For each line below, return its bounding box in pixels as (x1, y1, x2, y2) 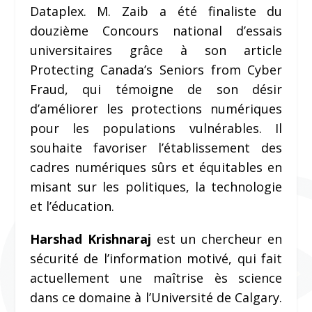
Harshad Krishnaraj (29, 231, 151, 248)
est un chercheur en (150, 231, 283, 248)
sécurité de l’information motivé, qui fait (29, 250, 283, 267)
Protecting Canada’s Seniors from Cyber (29, 61, 283, 79)
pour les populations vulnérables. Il (29, 120, 283, 137)
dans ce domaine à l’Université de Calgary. (29, 289, 283, 306)
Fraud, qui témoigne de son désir (29, 81, 283, 98)
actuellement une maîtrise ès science (29, 270, 283, 287)
